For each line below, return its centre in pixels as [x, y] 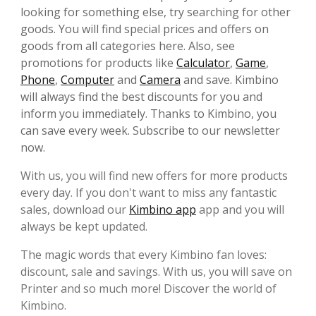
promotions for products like [98, 63]
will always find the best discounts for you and [141, 97]
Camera [160, 80]
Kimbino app [163, 210]
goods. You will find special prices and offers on [145, 29]
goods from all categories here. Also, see [128, 46]
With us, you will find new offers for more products [154, 176]
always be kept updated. [84, 227]
